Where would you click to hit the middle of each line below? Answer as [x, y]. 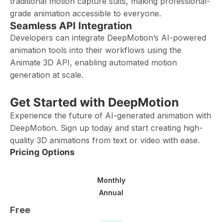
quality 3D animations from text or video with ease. [105, 140]
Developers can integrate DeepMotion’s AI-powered [108, 38]
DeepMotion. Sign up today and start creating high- [106, 128]
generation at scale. [47, 75]
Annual [111, 192]
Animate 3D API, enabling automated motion [93, 62]
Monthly [111, 180]
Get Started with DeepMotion [94, 102]
